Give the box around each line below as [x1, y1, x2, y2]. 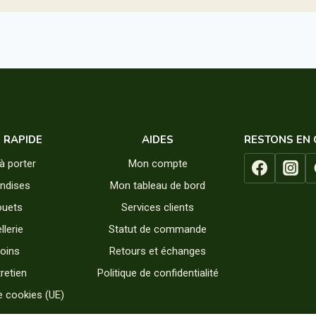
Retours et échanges [109, 245, 207, 257]
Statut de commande [109, 223, 207, 236]
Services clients [121, 201, 195, 214]
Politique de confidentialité [97, 267, 219, 279]
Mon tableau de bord [110, 179, 206, 192]
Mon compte [128, 157, 188, 170]
